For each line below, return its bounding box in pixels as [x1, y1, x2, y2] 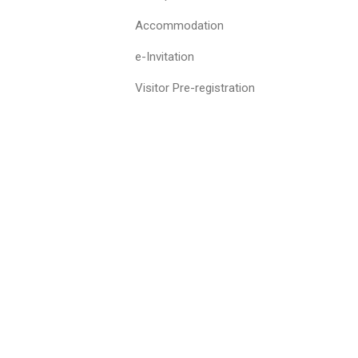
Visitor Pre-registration [135, 81, 256, 95]
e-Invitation [135, 50, 195, 64]
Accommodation [135, 18, 225, 33]
